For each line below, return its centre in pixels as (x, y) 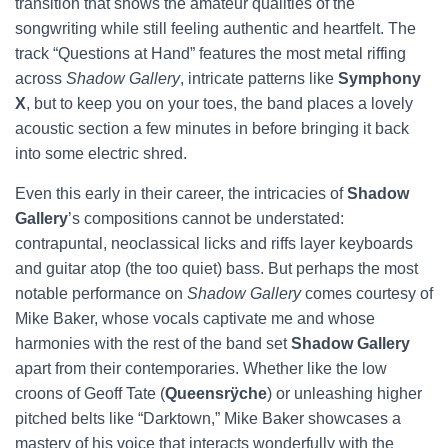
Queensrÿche (216, 393)
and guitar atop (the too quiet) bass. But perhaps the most (216, 268)
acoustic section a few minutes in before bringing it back (212, 128)
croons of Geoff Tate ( (90, 393)
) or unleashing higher (344, 393)
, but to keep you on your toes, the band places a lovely (219, 103)
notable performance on (101, 293)
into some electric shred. (103, 153)
